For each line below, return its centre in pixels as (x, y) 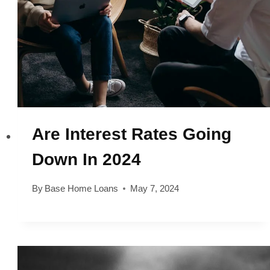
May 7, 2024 (154, 189)
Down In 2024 (86, 160)
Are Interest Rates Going (131, 134)
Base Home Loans (81, 189)
